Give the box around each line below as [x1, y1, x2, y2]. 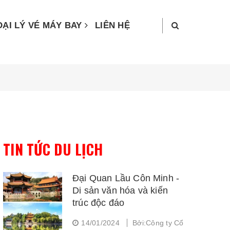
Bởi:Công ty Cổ [132, 219, 184, 227]
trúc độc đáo [72, 198, 125, 208]
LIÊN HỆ [95, 21, 130, 30]
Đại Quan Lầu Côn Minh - [72, 173, 180, 183]
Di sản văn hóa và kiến [72, 185, 168, 196]
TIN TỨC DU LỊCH [3, 139, 103, 160]
